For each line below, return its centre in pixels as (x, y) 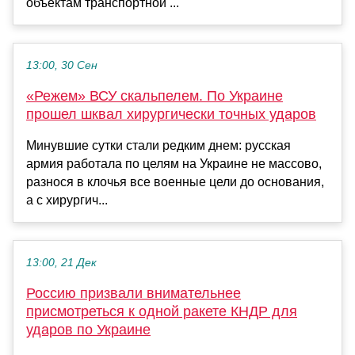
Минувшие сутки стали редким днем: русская (158, 146)
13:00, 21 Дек (61, 263)
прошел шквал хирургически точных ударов (171, 115)
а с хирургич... (67, 200)
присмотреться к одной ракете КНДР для (162, 312)
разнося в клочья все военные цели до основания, (175, 182)
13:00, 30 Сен (62, 66)
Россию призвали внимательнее (134, 294)
